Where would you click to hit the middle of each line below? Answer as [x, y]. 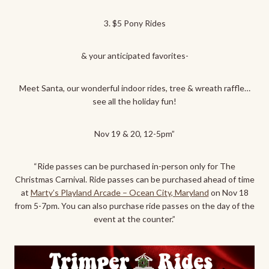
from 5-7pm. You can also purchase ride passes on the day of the [134, 206]
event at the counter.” [134, 219]
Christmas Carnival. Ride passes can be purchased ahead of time [134, 179]
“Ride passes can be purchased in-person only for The [134, 166]
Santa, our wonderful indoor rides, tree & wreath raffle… [146, 88]
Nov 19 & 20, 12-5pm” [134, 134]
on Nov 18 [228, 192]
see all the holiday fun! [134, 101]
